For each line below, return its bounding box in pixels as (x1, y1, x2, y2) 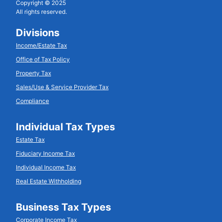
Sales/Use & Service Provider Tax (16, 83, 109, 91)
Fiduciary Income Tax (16, 149, 75, 157)
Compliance (16, 97, 49, 105)
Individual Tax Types (16, 120, 115, 133)
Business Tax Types (16, 201, 111, 213)
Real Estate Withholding (16, 177, 81, 185)
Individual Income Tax (16, 163, 76, 171)
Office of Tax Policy (16, 55, 70, 63)
